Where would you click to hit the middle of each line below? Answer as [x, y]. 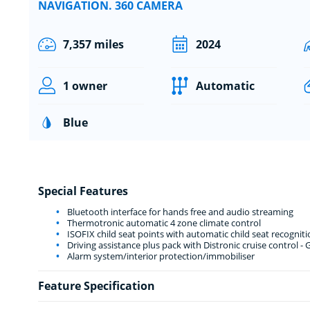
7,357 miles [93, 44]
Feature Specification [96, 285]
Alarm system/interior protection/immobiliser [159, 256]
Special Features [83, 191]
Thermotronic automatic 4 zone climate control [163, 222]
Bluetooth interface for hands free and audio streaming [179, 211]
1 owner [85, 85]
